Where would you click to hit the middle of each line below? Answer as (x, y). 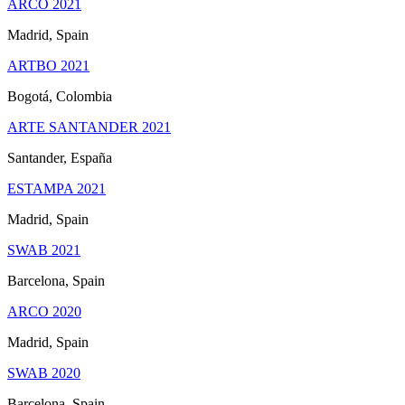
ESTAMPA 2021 (57, 188)
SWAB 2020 (44, 373)
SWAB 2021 (44, 250)
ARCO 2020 (44, 311)
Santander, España (60, 158)
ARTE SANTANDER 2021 (89, 127)
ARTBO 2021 (48, 66)
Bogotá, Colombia (60, 96)
